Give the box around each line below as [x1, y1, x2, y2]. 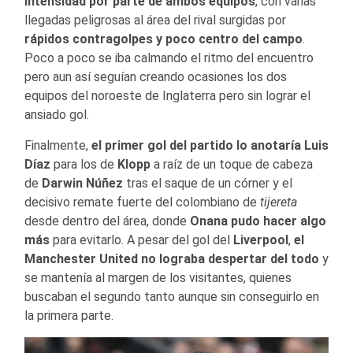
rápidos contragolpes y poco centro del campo [24, 32, 303, 47]
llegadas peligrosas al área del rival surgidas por [24, 13, 286, 28]
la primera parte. [24, 308, 113, 324]
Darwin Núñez [39, 176, 126, 191]
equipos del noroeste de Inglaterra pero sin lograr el [24, 88, 310, 104]
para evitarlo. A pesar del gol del [53, 232, 233, 248]
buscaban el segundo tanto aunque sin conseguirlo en [24, 289, 319, 305]
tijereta [260, 195, 297, 210]
